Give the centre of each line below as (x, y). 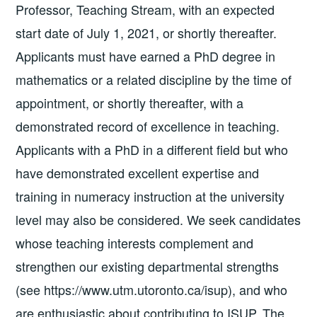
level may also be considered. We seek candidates (158, 219)
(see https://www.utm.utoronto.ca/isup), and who (152, 289)
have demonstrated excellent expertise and (138, 172)
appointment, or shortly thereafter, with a (130, 102)
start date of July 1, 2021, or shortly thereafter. (146, 32)
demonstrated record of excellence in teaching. (148, 126)
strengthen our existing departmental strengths (148, 266)
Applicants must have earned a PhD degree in (146, 56)
